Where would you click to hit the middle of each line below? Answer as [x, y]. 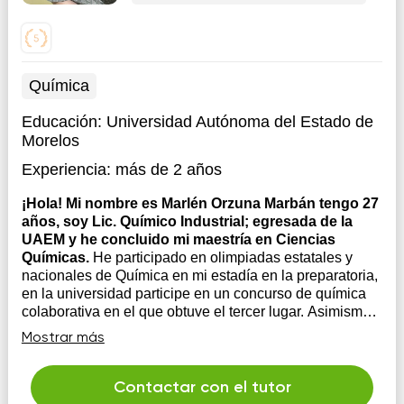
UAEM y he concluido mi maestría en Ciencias [178, 239]
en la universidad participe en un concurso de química [193, 294]
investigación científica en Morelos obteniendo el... [182, 348]
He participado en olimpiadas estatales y [222, 257]
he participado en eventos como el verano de [165, 330]
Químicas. [57, 257]
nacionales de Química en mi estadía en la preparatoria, [199, 275]
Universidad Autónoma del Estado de [239, 122]
